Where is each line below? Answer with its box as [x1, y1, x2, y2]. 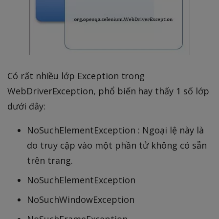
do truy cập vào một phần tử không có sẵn [27, 139, 207, 152]
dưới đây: [7, 100, 45, 112]
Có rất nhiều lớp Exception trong [7, 70, 145, 82]
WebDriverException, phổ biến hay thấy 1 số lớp [7, 85, 209, 97]
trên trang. [27, 154, 73, 167]
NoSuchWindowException [27, 194, 134, 206]
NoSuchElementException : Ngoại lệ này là [27, 124, 204, 136]
